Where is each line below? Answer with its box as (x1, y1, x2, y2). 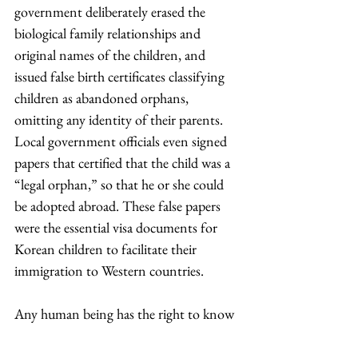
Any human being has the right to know (14, 304, 237, 323)
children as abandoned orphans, (14, 89, 192, 107)
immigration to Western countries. (14, 261, 204, 280)
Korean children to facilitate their (14, 240, 200, 258)
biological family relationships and (14, 24, 204, 42)
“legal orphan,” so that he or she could (14, 175, 227, 193)
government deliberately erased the (14, 2, 209, 21)
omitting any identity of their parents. (14, 110, 226, 129)
